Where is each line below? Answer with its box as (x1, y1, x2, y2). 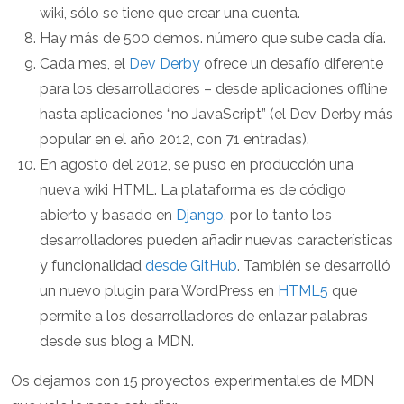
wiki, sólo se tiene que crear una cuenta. (40, 5, 300, 23)
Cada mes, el (40, 55, 129, 73)
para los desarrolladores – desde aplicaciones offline (40, 80, 387, 98)
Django (176, 207, 224, 225)
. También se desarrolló (237, 257, 390, 275)
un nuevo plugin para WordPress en (40, 282, 278, 300)
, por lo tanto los (224, 207, 332, 225)
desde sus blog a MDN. (40, 333, 194, 351)
